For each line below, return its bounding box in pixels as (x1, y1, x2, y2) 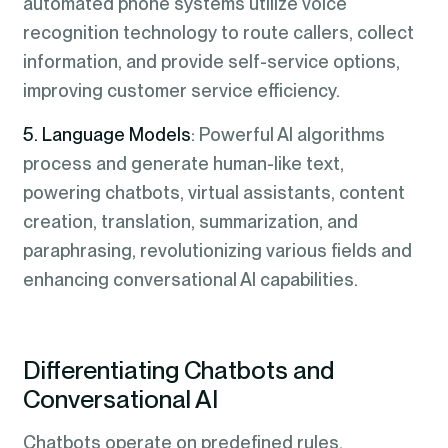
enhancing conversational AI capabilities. (22, 269, 358, 291)
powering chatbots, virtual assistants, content (22, 182, 405, 204)
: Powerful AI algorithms (190, 124, 385, 146)
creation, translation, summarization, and (22, 211, 358, 233)
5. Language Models (22, 124, 191, 146)
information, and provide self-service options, (22, 51, 400, 73)
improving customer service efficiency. (22, 80, 340, 102)
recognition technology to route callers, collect (22, 22, 414, 44)
